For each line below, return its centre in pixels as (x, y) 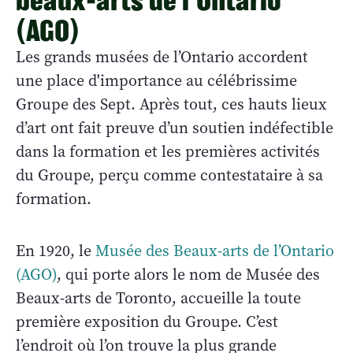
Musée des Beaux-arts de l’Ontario (215, 251)
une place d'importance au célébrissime (156, 80)
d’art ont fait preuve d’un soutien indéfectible (175, 128)
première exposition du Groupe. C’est (147, 321)
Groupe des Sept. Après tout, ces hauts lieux (171, 104)
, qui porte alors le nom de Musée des (188, 274)
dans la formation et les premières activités (168, 151)
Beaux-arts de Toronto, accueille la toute (158, 298)
